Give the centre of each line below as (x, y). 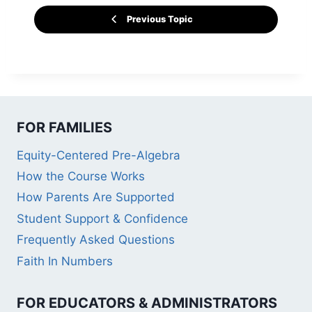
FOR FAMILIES (64, 127)
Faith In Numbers (65, 261)
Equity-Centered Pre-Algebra (99, 155)
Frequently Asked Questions (96, 240)
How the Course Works (81, 177)
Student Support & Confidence (102, 218)
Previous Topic (160, 19)
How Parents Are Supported (96, 197)
